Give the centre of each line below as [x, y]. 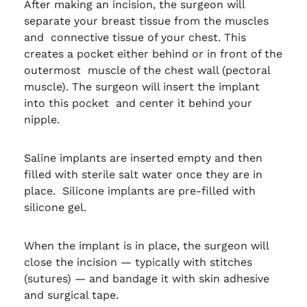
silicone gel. [57, 208]
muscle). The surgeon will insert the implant [142, 87]
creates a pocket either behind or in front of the [153, 54]
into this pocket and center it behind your [138, 103]
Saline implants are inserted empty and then [143, 158]
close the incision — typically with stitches [139, 262]
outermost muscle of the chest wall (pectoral [147, 71]
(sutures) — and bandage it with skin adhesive [146, 279]
